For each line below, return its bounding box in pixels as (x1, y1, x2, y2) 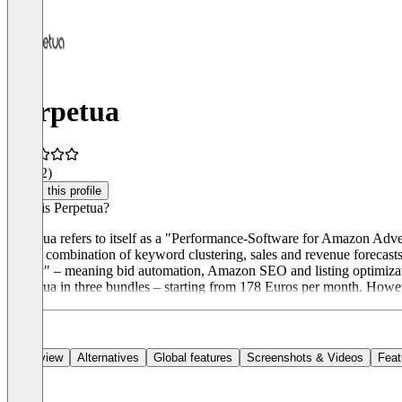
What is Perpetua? (7, 200, 109, 216)
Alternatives (77, 351, 139, 365)
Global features (153, 351, 232, 365)
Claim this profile (14, 184, 101, 198)
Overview (14, 351, 63, 365)
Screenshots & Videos (247, 351, 363, 365)
